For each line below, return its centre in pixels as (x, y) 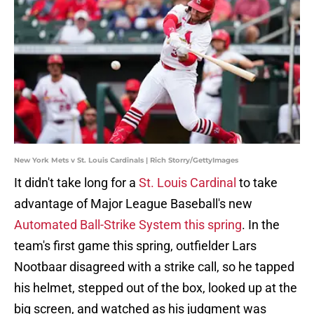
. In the (261, 225)
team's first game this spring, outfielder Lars (135, 246)
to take (257, 183)
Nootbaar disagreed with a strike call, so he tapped (154, 267)
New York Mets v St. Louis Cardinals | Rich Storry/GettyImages (126, 161)
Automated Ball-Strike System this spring (128, 225)
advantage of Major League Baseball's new (133, 204)
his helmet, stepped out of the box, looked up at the (156, 288)
